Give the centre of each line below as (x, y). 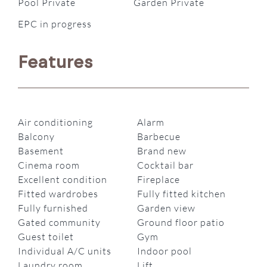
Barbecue (159, 137)
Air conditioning (56, 122)
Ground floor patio (181, 223)
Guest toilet (46, 237)
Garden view (166, 208)
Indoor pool (164, 251)
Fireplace (159, 180)
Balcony (37, 137)
